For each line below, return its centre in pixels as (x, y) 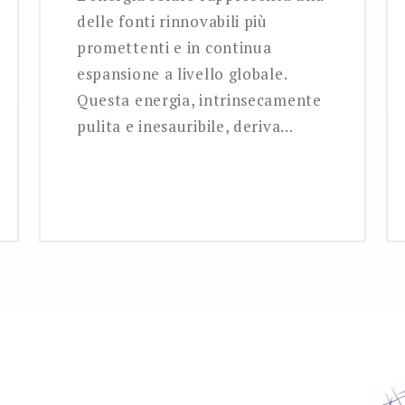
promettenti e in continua (174, 48)
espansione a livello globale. (182, 74)
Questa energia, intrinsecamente (199, 100)
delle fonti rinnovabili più (172, 22)
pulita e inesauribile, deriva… (185, 127)
